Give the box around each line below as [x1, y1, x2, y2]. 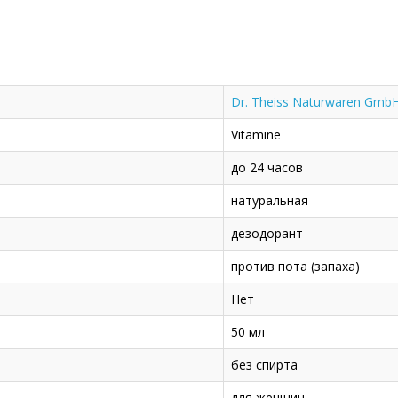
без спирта [231, 356, 298, 373]
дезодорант [231, 225, 303, 242]
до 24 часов [231, 159, 303, 176]
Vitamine [231, 126, 281, 143]
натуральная [231, 192, 308, 209]
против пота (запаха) [231, 258, 360, 275]
